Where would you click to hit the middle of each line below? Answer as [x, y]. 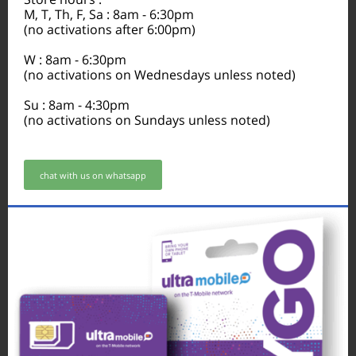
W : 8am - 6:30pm [75, 60]
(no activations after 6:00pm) [110, 29]
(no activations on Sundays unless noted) [147, 120]
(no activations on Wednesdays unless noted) [160, 75]
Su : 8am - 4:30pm [77, 105]
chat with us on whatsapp [93, 175]
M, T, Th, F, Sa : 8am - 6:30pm [109, 14]
